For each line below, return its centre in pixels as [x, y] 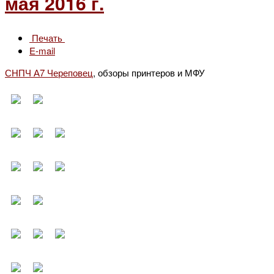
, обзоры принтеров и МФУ [149, 72]
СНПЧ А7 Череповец [49, 72]
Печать [47, 37]
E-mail [42, 50]
